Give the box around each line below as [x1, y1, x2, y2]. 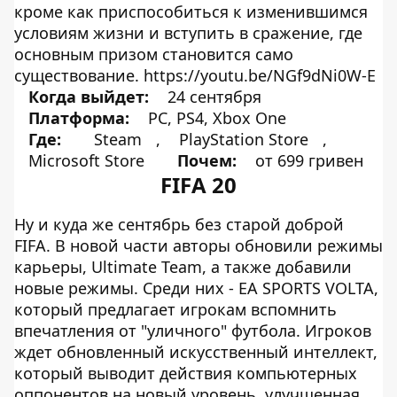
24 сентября [163, 86, 261, 107]
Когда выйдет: [28, 86, 149, 107]
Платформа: [28, 107, 129, 128]
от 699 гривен [255, 150, 363, 171]
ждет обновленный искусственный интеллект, [14, 341, 378, 362]
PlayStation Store [179, 128, 308, 150]
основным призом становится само [14, 43, 293, 65]
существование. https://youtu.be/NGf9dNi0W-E [14, 65, 376, 86]
